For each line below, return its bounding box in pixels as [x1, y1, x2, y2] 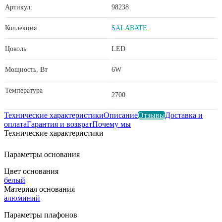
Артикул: [5, 3, 32, 11]
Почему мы [92, 119, 131, 128]
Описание [104, 111, 138, 119]
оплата [4, 119, 27, 128]
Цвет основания [4, 166, 58, 175]
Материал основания [4, 184, 75, 193]
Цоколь [5, 45, 26, 53]
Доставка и [165, 111, 203, 119]
